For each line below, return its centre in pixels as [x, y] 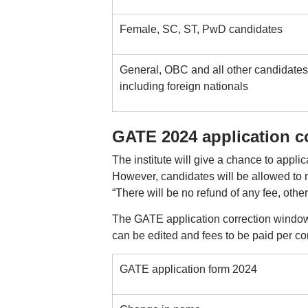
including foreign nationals [184, 86]
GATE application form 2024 [188, 269]
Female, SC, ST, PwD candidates [201, 29]
